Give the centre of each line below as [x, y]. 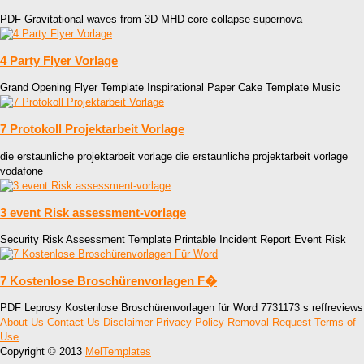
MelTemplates [118, 352]
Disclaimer [128, 323]
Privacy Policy [190, 323]
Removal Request [269, 323]
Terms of [335, 323]
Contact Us [74, 323]
